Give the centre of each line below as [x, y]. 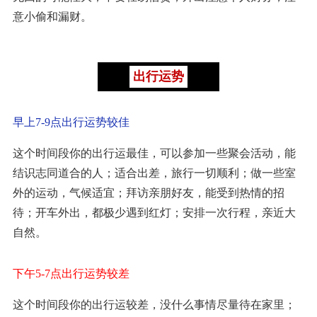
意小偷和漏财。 [52, 16]
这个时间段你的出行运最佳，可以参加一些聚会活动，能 [154, 153]
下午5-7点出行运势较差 [71, 273]
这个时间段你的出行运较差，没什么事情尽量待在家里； [154, 304]
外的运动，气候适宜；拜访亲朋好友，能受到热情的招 [149, 192]
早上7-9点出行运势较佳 [71, 122]
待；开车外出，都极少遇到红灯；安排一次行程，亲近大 [154, 212]
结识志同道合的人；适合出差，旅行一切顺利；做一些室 [154, 173]
